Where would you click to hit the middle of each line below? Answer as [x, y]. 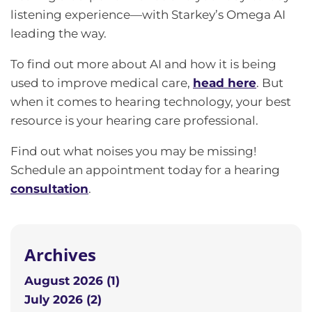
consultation [49, 189]
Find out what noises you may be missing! [133, 151]
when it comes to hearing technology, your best [151, 102]
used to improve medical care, [102, 83]
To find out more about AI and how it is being [143, 64]
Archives [60, 255]
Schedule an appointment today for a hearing [145, 170]
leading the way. [58, 34]
